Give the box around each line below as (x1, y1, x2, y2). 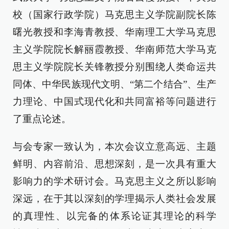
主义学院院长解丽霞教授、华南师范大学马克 (13, 44, 216, 55)
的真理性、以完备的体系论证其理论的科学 (13, 211, 216, 221)
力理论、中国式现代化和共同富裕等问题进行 (13, 96, 216, 107)
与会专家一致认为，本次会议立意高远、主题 (13, 141, 216, 152)
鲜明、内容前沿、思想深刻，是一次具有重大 (13, 158, 216, 169)
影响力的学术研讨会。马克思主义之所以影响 (13, 176, 216, 187)
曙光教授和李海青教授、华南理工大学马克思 (13, 27, 216, 37)
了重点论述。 (13, 113, 71, 124)
